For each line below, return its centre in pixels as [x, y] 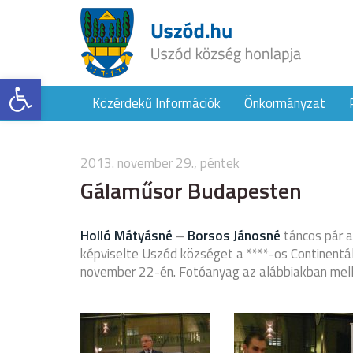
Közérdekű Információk [156, 103]
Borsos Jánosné [234, 236]
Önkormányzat [285, 103]
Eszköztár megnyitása [70, 86]
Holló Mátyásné [126, 236]
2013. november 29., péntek [160, 163]
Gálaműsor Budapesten [191, 190]
